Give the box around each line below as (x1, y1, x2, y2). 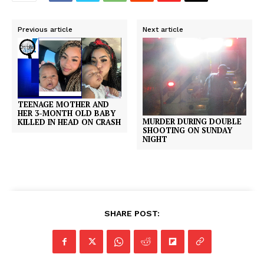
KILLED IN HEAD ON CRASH (18, 117, 121, 128)
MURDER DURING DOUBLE (143, 116, 242, 127)
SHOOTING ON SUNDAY (143, 125, 233, 136)
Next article (143, 25, 184, 34)
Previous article (18, 25, 72, 34)
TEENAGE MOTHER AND (18, 99, 109, 110)
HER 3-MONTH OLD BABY (18, 108, 115, 119)
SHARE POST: (104, 209, 160, 218)
